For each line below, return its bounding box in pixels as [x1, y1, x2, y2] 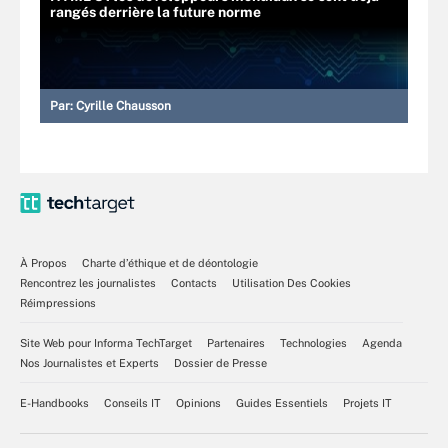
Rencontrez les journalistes [20, 276, 156, 289]
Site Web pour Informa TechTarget [20, 336, 192, 349]
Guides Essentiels [236, 396, 328, 409]
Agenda [362, 336, 402, 349]
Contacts [171, 276, 217, 289]
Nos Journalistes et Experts [20, 356, 159, 369]
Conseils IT [104, 396, 161, 409]
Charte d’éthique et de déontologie [82, 256, 258, 269]
